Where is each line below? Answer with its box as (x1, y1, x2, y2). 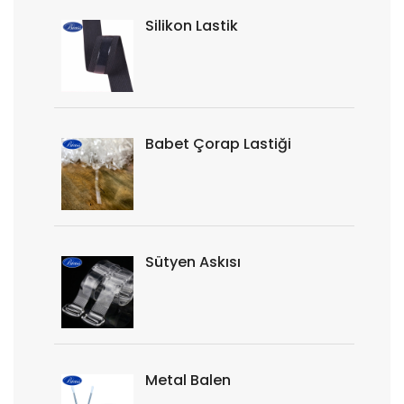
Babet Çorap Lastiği (145, 133, 291, 154)
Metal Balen (145, 370, 231, 390)
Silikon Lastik (145, 15, 238, 36)
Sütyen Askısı (145, 252, 241, 272)
